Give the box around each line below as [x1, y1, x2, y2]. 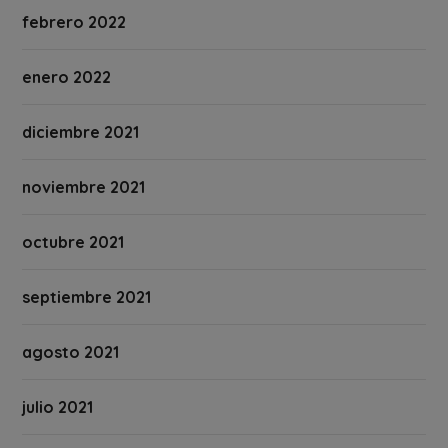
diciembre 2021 [22, 122, 140, 143]
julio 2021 [22, 397, 94, 418]
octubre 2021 [22, 232, 125, 253]
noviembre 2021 [22, 177, 146, 198]
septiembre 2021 [22, 287, 152, 308]
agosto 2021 [22, 342, 120, 363]
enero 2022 [22, 67, 112, 88]
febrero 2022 [22, 12, 127, 33]
